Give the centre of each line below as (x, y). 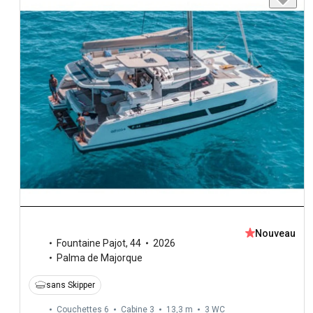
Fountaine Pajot (91, 243)
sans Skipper (71, 285)
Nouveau (275, 233)
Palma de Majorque (100, 257)
